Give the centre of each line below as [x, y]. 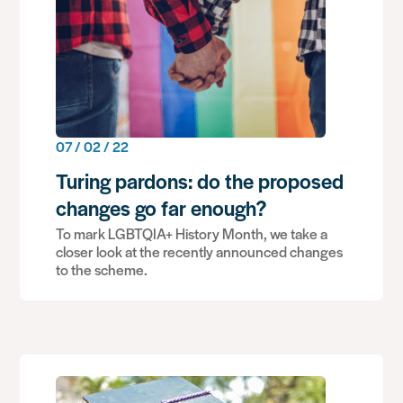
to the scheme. [102, 269]
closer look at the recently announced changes [200, 251]
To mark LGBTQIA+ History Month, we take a [192, 233]
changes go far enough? [161, 208]
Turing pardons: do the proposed [200, 181]
